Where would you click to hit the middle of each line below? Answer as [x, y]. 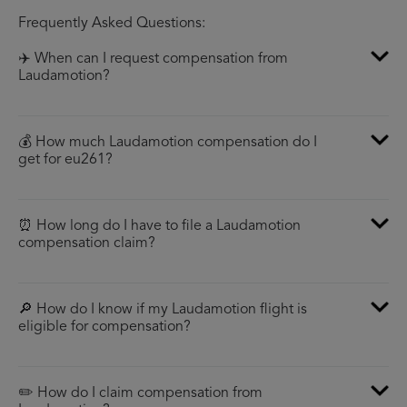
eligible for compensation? [104, 328]
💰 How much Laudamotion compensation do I [168, 143]
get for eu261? [65, 160]
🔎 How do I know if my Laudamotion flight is [163, 310]
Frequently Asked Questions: [112, 24]
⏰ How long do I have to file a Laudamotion [159, 227]
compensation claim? [87, 244]
